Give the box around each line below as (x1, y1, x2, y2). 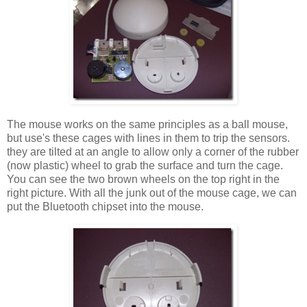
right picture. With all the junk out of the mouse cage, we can (7, 187, 297, 199)
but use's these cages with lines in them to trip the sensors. (7, 132, 290, 145)
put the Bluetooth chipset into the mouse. (7, 201, 204, 213)
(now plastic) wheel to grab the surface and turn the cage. (7, 160, 283, 172)
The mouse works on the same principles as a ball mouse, (7, 119, 288, 131)
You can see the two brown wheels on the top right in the (7, 173, 280, 186)
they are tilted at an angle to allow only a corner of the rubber (7, 146, 299, 158)
